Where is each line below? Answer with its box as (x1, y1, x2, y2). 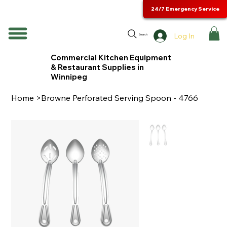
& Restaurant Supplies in (51, 62, 144, 72)
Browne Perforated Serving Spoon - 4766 (41, 92, 199, 103)
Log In (173, 31, 195, 41)
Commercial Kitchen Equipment (51, 52, 172, 62)
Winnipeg (51, 71, 88, 82)
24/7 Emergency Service (151, 6, 219, 13)
